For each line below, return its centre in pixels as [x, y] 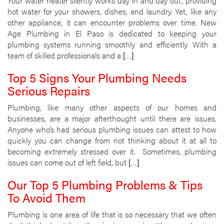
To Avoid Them [46, 197]
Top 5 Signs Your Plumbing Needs [97, 77]
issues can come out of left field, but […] [73, 162]
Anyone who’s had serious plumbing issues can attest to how [112, 129]
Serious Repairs [49, 90]
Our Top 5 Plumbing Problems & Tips [105, 184]
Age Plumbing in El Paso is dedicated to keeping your [112, 33]
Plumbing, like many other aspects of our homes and [112, 107]
